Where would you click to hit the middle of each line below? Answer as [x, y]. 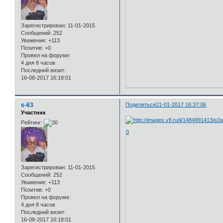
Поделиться [141, 105]
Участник [33, 113]
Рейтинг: [32, 122]
